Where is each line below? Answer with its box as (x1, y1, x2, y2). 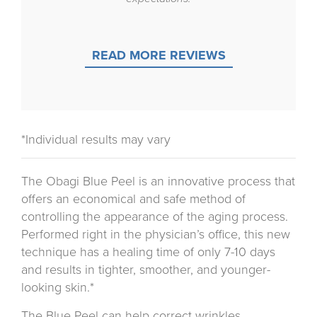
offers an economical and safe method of (21, 191, 246, 207)
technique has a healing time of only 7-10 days (21, 244, 275, 260)
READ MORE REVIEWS (91, 47, 226, 64)
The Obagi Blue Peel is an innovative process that (21, 173, 295, 190)
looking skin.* (21, 279, 94, 296)
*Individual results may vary (21, 132, 171, 148)
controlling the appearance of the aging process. (21, 209, 288, 225)
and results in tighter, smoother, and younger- (21, 262, 270, 278)
